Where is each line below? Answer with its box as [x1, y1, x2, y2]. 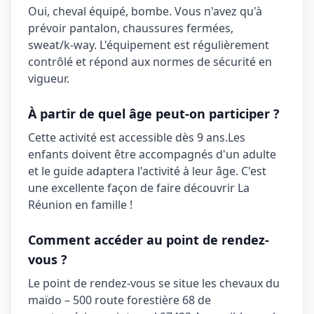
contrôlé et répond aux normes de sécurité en [28, 54, 272, 69]
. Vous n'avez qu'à [169, 4, 262, 19]
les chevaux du [202, 275, 280, 291]
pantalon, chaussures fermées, [69, 20, 233, 36]
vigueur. [28, 71, 69, 86]
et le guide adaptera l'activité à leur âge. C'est [28, 163, 266, 179]
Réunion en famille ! [28, 197, 132, 212]
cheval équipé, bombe [53, 4, 169, 19]
